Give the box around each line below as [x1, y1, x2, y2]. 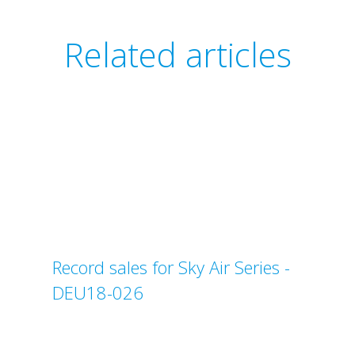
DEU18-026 [52, 281, 143, 304]
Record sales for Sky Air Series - [52, 255, 290, 279]
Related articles [63, 32, 292, 77]
